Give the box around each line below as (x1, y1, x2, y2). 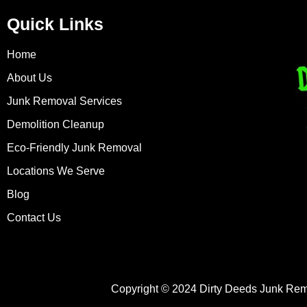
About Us (7, 72, 52, 84)
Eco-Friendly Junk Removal (7, 142, 142, 154)
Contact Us (7, 212, 61, 224)
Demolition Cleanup (7, 119, 104, 131)
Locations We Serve (7, 165, 105, 177)
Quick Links (7, 14, 103, 34)
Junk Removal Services (7, 95, 122, 108)
